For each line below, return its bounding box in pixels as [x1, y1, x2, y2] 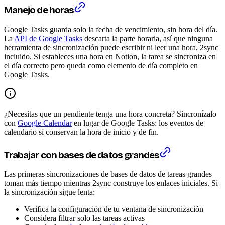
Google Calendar [18, 118, 72, 127]
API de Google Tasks [14, 34, 82, 43]
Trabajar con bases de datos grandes [4, 149, 160, 161]
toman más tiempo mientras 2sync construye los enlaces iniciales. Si [4, 179, 218, 188]
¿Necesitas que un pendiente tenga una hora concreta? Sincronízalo [4, 109, 216, 118]
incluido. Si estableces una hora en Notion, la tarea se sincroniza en [4, 52, 216, 61]
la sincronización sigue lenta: [4, 188, 95, 197]
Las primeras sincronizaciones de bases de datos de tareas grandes [4, 170, 212, 179]
